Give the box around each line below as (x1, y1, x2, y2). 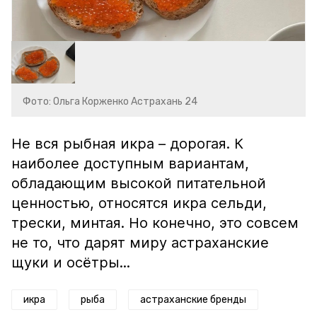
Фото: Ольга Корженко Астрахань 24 (23, 96, 197, 108)
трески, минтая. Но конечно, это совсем (11, 214, 299, 231)
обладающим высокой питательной (11, 175, 266, 192)
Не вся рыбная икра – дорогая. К (11, 135, 243, 152)
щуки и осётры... (11, 254, 130, 271)
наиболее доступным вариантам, (11, 155, 249, 172)
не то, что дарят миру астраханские (11, 234, 269, 251)
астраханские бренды (140, 294, 246, 306)
